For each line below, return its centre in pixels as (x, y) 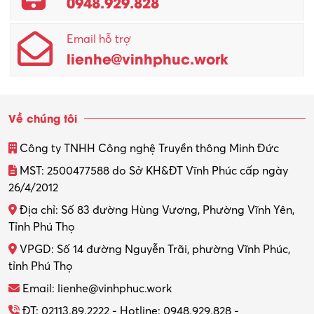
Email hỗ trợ (99, 39)
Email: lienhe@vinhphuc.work (96, 288)
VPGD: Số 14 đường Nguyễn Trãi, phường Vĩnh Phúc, (153, 249)
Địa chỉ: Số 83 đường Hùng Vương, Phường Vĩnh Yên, (156, 210)
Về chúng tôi (43, 117)
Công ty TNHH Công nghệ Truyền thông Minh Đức (148, 148)
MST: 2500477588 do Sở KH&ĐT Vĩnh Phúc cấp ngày (152, 171)
